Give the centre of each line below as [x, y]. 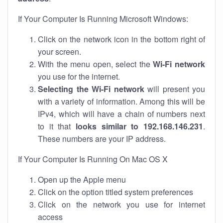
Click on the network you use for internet [121, 204]
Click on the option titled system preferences [115, 192]
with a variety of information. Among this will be [121, 101]
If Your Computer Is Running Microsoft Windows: [103, 19]
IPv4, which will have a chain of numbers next [121, 114]
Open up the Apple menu [82, 179]
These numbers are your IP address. [102, 139]
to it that [57, 126]
